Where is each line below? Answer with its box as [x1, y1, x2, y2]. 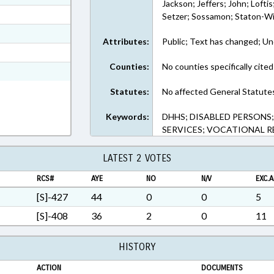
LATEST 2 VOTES [103, 152, 171, 164]
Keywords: [106, 111, 150, 122]
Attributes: [103, 36, 150, 46]
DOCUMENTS [201, 263, 243, 273]
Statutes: [110, 86, 150, 97]
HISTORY [119, 241, 155, 253]
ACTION [36, 263, 61, 273]
